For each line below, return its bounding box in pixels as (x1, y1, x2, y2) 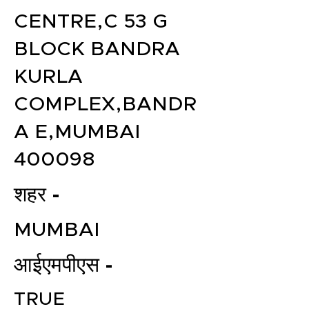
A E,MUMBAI (14, 122, 141, 142)
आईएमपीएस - (14, 255, 113, 276)
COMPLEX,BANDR (14, 94, 197, 114)
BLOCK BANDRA (14, 39, 180, 59)
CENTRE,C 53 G (14, 12, 168, 32)
